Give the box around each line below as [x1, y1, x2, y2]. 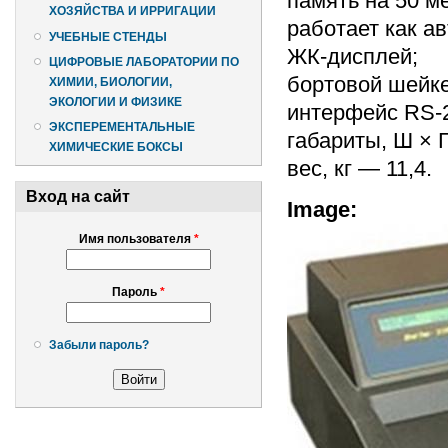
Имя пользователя [78, 232, 194, 247]
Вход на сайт [26, 188, 130, 206]
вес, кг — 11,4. [287, 155, 432, 181]
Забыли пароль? [49, 338, 149, 353]
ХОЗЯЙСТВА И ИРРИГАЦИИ [49, 4, 216, 19]
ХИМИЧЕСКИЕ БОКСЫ [49, 140, 183, 155]
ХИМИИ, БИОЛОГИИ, [49, 74, 172, 89]
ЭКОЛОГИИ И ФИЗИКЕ [49, 94, 182, 109]
